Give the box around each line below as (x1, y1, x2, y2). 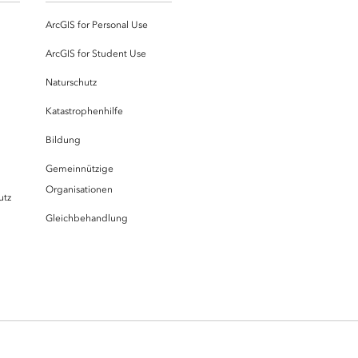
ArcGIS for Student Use (46, 48, 146, 60)
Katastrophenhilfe (46, 105, 123, 117)
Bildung (46, 134, 81, 146)
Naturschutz (46, 77, 97, 89)
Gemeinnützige (46, 163, 113, 175)
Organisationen (46, 184, 113, 196)
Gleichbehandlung (46, 213, 128, 225)
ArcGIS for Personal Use (46, 19, 148, 31)
